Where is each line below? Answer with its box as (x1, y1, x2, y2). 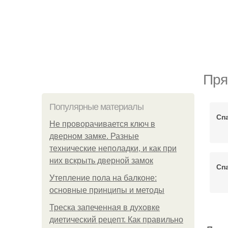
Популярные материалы (49, 102, 144, 112)
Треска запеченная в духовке (49, 203, 160, 212)
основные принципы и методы (49, 186, 164, 194)
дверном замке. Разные (49, 132, 139, 140)
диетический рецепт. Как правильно (49, 215, 183, 224)
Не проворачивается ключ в (49, 120, 155, 128)
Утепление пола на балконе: (49, 174, 157, 182)
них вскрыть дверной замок (49, 156, 153, 165)
